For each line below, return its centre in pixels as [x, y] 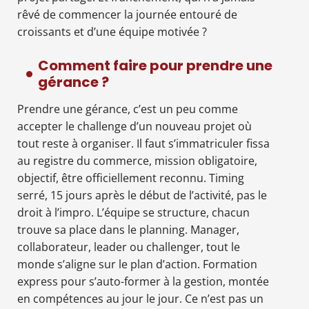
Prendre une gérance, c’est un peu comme [128, 109]
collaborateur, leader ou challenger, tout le [129, 247]
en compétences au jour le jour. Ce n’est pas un [140, 298]
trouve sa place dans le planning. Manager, [128, 229]
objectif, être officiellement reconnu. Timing [131, 178]
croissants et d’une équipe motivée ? [112, 31]
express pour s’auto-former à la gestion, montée [143, 281]
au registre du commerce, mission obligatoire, [137, 160]
